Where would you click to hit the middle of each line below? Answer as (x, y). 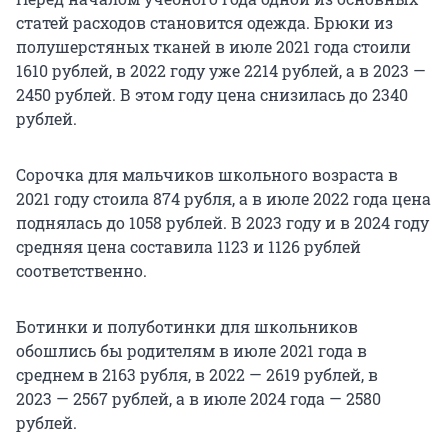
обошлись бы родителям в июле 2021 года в (191, 351)
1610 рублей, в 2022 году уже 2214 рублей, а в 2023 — (221, 71)
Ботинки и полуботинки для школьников (187, 327)
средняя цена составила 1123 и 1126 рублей (188, 247)
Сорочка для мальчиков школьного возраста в (207, 175)
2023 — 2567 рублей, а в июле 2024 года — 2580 (198, 399)
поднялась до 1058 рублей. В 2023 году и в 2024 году (222, 223)
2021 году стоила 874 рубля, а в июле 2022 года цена (223, 199)
